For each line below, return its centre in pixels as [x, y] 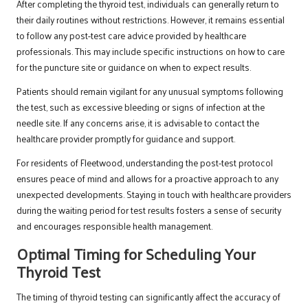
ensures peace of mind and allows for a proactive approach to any [147, 179]
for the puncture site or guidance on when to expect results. [134, 67]
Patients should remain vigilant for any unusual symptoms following [150, 91]
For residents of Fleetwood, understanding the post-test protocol [145, 163]
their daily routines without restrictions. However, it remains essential [151, 20]
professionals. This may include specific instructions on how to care [151, 52]
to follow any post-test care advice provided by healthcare [131, 36]
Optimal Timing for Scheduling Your [136, 254]
